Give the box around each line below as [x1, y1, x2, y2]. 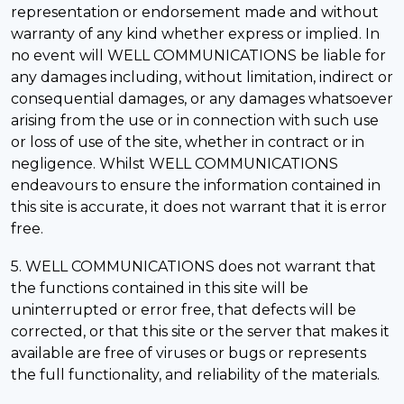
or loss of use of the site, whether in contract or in [11, 133, 364, 151]
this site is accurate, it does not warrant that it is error [11, 198, 387, 216]
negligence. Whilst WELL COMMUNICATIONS [11, 155, 338, 172]
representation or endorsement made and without [11, 4, 379, 21]
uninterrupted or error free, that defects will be [11, 301, 356, 318]
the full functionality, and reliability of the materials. [11, 366, 380, 383]
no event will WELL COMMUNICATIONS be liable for [11, 47, 386, 64]
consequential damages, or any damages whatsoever [11, 90, 393, 107]
